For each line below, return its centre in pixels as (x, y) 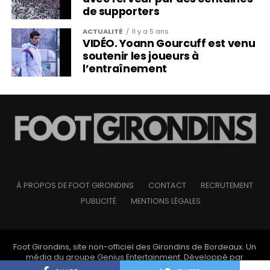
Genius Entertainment (139, 257)
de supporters (121, 11)
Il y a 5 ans (150, 31)
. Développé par (212, 257)
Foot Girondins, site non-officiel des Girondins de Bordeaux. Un (135, 246)
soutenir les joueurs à (141, 56)
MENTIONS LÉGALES (166, 201)
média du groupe (62, 257)
